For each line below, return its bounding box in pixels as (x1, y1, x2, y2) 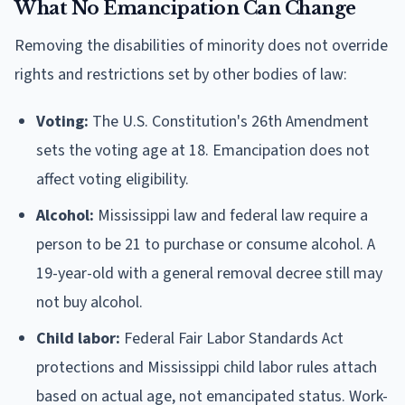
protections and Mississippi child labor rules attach (36, 355, 377, 379)
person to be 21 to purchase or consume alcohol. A (36, 232, 375, 256)
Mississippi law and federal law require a (94, 203, 368, 227)
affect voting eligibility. (36, 167, 189, 191)
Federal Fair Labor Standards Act (120, 326, 344, 350)
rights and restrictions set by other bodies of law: (14, 62, 347, 86)
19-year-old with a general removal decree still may (36, 261, 382, 285)
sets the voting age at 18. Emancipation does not (36, 138, 370, 162)
